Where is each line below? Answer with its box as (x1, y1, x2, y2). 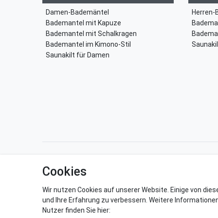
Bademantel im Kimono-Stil (46, 40, 131, 48)
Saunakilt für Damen (46, 51, 109, 59)
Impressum (113, 160, 150, 168)
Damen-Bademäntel (46, 8, 109, 16)
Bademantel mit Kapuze (46, 18, 121, 27)
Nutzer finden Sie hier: (42, 206, 110, 214)
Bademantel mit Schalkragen (46, 29, 137, 37)
